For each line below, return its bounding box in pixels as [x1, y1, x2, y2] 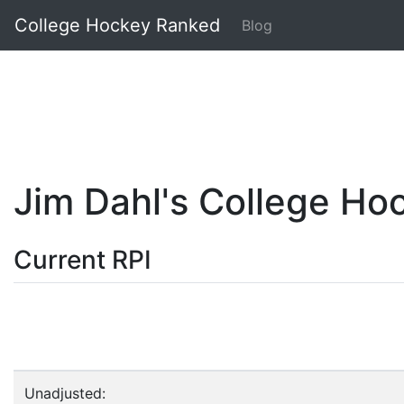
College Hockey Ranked [14, 14, 220, 36]
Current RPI [14, 244, 151, 275]
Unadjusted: [24, 384, 106, 402]
